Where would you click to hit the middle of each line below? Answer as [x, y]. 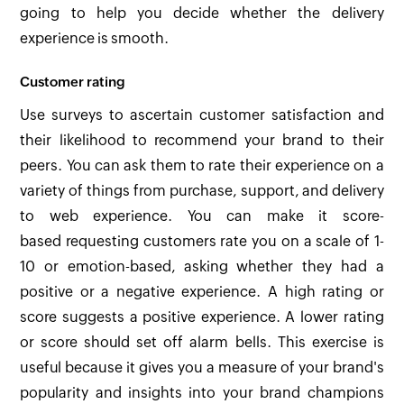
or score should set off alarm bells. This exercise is [202, 343]
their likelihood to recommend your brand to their [202, 141]
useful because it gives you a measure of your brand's [202, 368]
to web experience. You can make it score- [202, 216]
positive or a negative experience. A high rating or [202, 292]
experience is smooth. [95, 39]
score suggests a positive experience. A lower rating [202, 317]
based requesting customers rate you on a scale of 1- [202, 242]
